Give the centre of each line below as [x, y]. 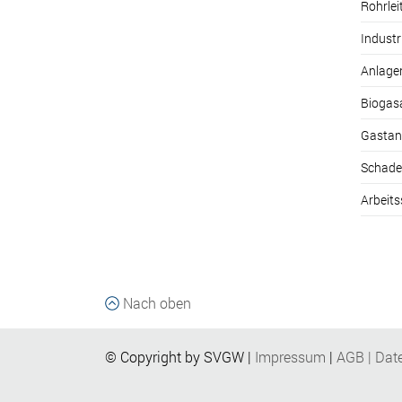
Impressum [290, 356]
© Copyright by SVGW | [180, 356]
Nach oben [155, 302]
